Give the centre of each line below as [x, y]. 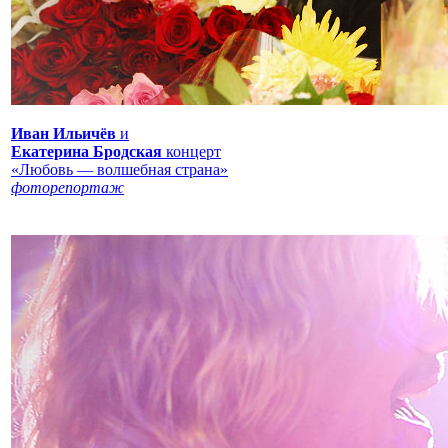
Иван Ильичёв [63, 133]
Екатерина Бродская [86, 151]
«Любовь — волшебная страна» [119, 169]
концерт [191, 151]
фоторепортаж [67, 187]
